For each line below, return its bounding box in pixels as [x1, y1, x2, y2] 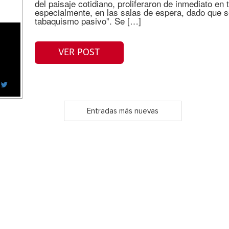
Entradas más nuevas [86, 107, 158, 115]
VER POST [58, 48, 100, 57]
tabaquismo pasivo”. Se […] [34, 14, 141, 27]
